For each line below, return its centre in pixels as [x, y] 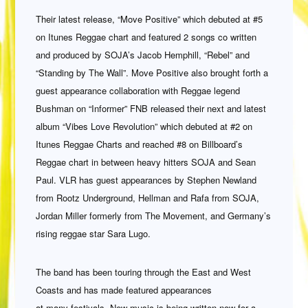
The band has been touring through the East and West [144, 272]
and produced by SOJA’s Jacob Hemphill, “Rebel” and [143, 54]
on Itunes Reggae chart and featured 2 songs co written [146, 36]
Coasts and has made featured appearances [124, 289]
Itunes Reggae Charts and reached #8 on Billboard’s [140, 144]
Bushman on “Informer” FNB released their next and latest [151, 108]
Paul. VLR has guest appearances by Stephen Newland [146, 179]
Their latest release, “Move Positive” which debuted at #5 [150, 19]
